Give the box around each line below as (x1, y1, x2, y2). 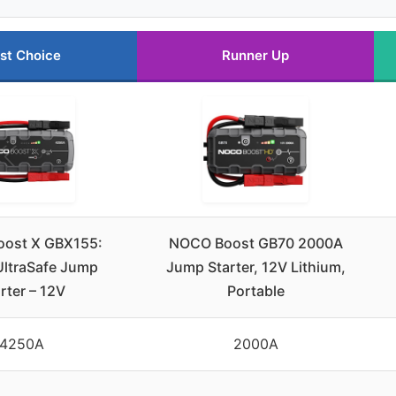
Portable (226, 282, 285, 301)
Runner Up (222, 47, 289, 65)
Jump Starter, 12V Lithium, (165, 258, 346, 277)
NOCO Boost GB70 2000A (168, 234, 343, 253)
